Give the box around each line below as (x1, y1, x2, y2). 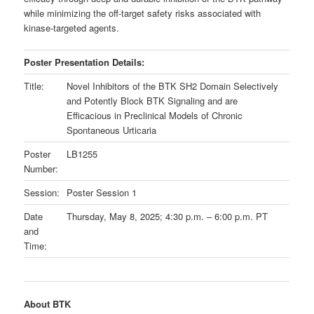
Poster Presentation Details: (24, 55, 145, 69)
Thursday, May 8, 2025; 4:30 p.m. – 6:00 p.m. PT (67, 209, 268, 223)
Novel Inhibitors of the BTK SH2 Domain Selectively (67, 78, 279, 93)
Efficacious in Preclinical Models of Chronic (67, 108, 243, 122)
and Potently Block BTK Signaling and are (67, 93, 238, 107)
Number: (24, 161, 59, 175)
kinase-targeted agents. (24, 20, 120, 34)
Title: (24, 78, 45, 93)
